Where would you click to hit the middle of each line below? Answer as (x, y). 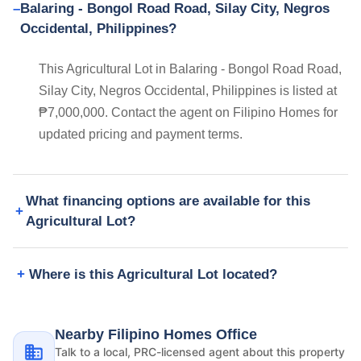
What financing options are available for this (168, 201)
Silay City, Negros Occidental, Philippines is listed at (188, 91)
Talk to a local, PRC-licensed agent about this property (200, 352)
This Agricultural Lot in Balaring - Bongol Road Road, (190, 69)
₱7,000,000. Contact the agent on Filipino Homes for (188, 113)
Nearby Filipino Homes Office (156, 335)
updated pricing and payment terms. (141, 135)
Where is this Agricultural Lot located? (153, 275)
